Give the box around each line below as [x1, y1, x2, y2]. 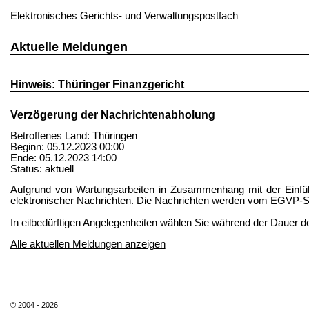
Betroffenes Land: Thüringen [10, 130, 137, 141]
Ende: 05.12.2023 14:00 [10, 152, 117, 163]
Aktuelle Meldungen [10, 39, 128, 54]
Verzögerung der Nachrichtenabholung [10, 108, 215, 121]
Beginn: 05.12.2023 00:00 [10, 141, 124, 152]
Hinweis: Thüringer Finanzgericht [10, 77, 184, 90]
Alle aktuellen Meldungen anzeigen [10, 238, 166, 250]
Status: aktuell [10, 163, 74, 175]
